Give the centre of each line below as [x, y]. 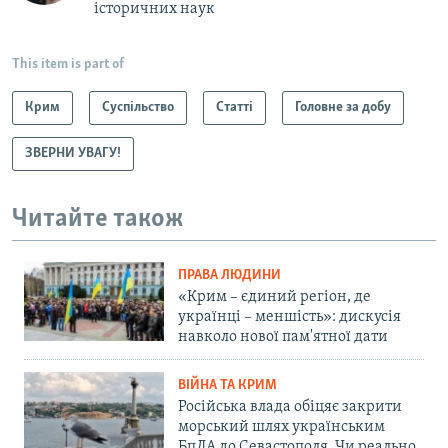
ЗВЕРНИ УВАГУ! [73, 153]
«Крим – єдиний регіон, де [274, 297]
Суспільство [138, 107]
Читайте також [98, 219]
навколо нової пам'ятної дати [283, 337]
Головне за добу [343, 107]
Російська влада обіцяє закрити [290, 407]
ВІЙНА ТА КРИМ [227, 386]
